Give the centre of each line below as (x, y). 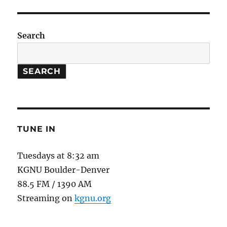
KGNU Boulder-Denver (64, 170)
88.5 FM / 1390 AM (55, 184)
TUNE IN (36, 129)
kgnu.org (93, 198)
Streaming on (46, 198)
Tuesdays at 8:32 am (59, 156)
